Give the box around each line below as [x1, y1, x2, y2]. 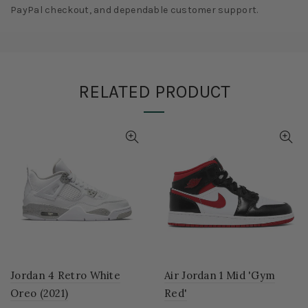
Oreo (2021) [10, 287, 69, 300]
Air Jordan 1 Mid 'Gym [164, 269, 276, 283]
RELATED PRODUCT [78, 81, 230, 103]
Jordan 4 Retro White [10, 269, 121, 283]
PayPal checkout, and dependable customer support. [10, 4, 258, 16]
